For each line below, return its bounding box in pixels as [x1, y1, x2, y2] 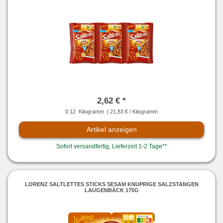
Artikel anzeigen [86, 125, 137, 134]
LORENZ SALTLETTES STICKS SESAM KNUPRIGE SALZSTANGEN [24, 181, 199, 187]
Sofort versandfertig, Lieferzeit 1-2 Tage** [56, 143, 167, 150]
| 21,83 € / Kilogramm [106, 109, 158, 115]
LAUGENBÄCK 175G [84, 187, 139, 193]
